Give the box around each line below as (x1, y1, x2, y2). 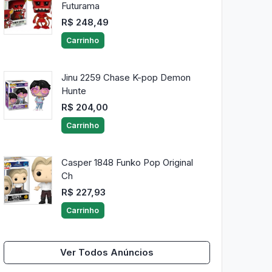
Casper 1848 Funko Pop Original (61, 157, 193, 169)
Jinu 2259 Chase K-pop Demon (61, 72, 191, 84)
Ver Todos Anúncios (60, 246, 154, 258)
